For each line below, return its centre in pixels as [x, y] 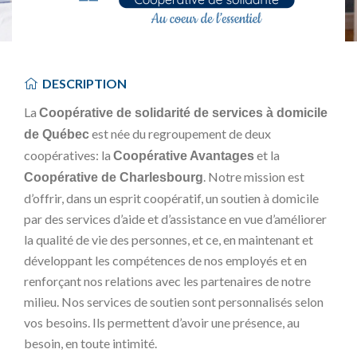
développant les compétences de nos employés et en [165, 260]
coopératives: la [69, 155]
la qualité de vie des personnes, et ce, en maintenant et [169, 239]
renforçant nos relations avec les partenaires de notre [167, 281]
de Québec [57, 134]
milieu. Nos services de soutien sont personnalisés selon [174, 302]
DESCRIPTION [84, 83]
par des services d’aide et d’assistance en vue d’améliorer [175, 219]
